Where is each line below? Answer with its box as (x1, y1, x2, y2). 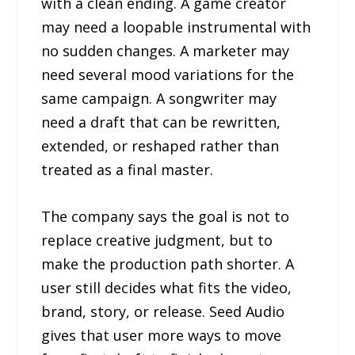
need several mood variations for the (41, 64, 295, 84)
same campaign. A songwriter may (41, 88, 277, 108)
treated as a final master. (41, 159, 214, 179)
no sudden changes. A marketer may (41, 40, 290, 60)
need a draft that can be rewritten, (41, 112, 281, 132)
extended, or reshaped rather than (41, 136, 280, 155)
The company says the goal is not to (41, 206, 290, 226)
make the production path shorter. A (41, 254, 295, 273)
